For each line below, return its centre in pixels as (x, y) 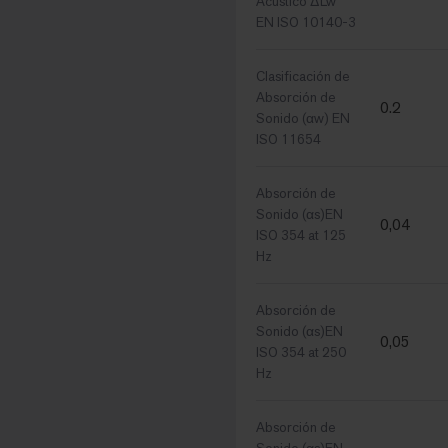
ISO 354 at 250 (301, 352)
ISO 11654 (288, 139)
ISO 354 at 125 (301, 235)
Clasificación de (303, 76)
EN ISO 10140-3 (306, 22)
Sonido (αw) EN (303, 118)
